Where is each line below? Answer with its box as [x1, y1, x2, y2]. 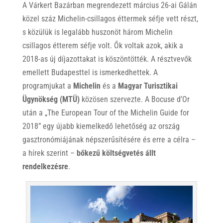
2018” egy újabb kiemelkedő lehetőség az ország [22, 121, 180, 131]
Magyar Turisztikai [117, 81, 178, 91]
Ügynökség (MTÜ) [22, 94, 80, 104]
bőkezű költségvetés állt [76, 148, 156, 158]
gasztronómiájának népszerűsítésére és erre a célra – [22, 134, 196, 144]
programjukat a [22, 81, 73, 91]
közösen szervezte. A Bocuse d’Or [79, 94, 190, 104]
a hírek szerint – [22, 148, 77, 158]
